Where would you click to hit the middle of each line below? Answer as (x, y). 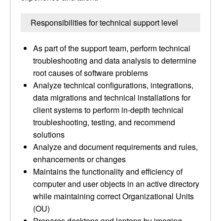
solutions (49, 134)
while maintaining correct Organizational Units (113, 196)
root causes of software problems (91, 73)
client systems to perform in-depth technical (108, 110)
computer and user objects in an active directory (116, 184)
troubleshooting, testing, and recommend (104, 122)
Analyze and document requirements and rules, (115, 147)
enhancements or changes (79, 159)
